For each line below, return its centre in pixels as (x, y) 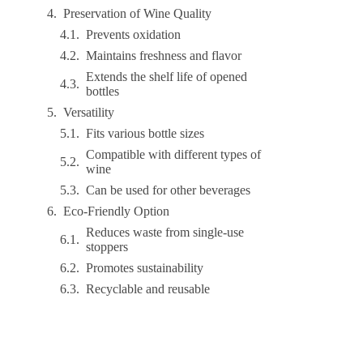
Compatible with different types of (174, 154)
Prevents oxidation (134, 34)
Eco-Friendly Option (117, 211)
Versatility (89, 112)
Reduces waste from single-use (165, 232)
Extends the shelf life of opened (167, 77)
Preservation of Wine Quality (138, 13)
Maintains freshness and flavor (164, 56)
